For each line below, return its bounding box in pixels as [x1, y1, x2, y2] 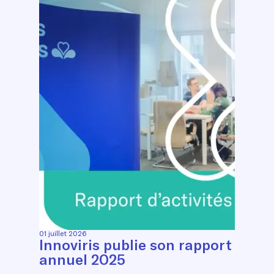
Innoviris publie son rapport [39, 235, 232, 254]
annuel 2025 [39, 250, 125, 268]
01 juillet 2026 [39, 228, 86, 238]
